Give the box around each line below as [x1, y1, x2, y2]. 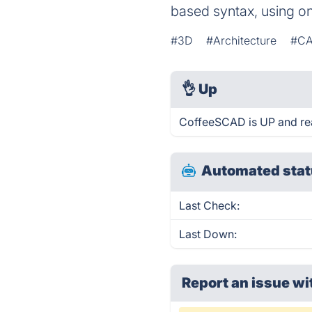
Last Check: [179, 198, 240, 212]
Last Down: [179, 227, 237, 241]
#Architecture [206, 33, 277, 47]
